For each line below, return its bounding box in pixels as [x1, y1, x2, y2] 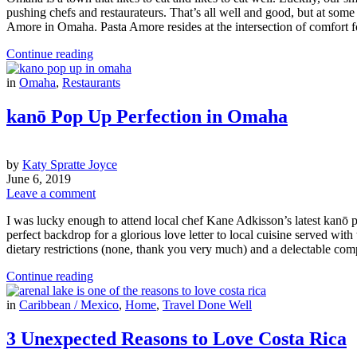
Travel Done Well [163, 297, 252, 312]
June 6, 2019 [6, 171, 71, 186]
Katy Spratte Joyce [22, 157, 117, 171]
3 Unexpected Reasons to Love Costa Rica [6, 328, 347, 349]
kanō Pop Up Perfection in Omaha [6, 106, 288, 127]
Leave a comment [6, 186, 96, 200]
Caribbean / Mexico [19, 297, 119, 312]
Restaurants [62, 76, 120, 90]
